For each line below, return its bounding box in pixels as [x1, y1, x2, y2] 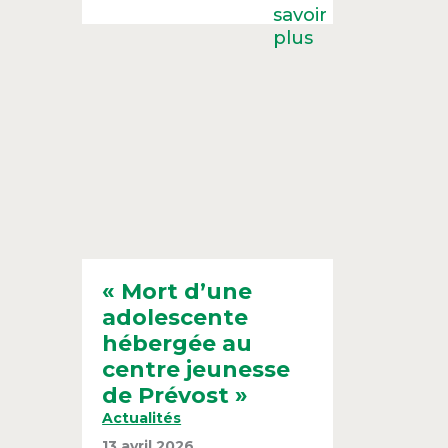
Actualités [102, 409, 182, 428]
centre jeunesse [102, 356, 291, 384]
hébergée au [102, 330, 253, 358]
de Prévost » [102, 382, 249, 410]
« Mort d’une [102, 278, 253, 306]
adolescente [102, 304, 249, 332]
